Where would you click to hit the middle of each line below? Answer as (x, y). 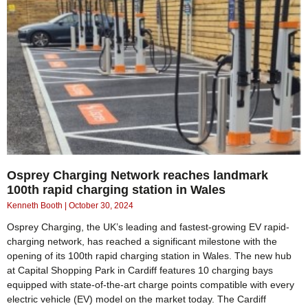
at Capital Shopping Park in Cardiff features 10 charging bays (140, 271)
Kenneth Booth (36, 206)
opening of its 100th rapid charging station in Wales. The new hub (149, 256)
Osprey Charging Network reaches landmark (137, 176)
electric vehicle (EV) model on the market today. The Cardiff (136, 299)
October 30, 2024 (101, 206)
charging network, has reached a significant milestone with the (142, 242)
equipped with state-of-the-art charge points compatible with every (151, 285)
